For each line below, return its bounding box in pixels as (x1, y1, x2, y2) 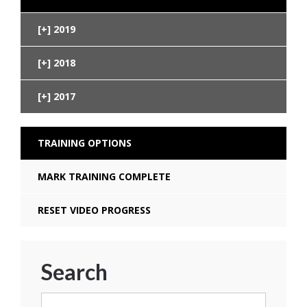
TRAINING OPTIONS (38, 136, 132, 149)
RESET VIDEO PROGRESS (38, 203, 151, 217)
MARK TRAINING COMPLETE (38, 169, 171, 183)
